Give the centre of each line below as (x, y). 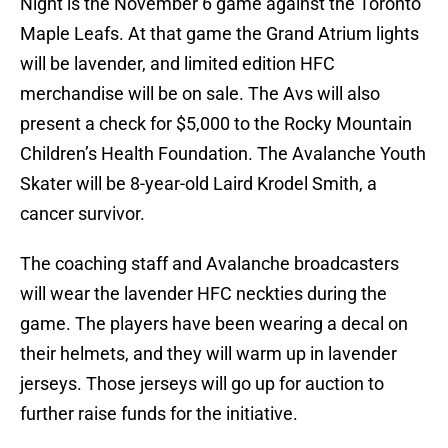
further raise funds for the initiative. (159, 414)
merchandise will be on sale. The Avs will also (200, 94)
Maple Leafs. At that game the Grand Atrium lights (219, 34)
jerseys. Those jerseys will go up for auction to (202, 384)
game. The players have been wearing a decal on (214, 324)
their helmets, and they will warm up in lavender (208, 354)
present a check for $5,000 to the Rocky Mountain (216, 124)
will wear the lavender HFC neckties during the (203, 294)
